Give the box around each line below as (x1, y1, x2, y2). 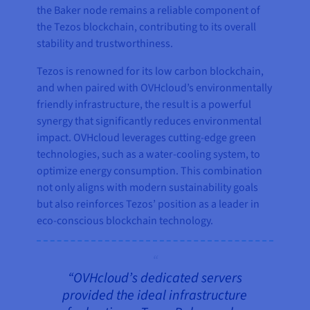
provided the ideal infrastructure (62, 285, 248, 305)
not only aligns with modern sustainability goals (37, 179, 259, 195)
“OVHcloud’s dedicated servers (67, 268, 242, 288)
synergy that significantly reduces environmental (37, 113, 262, 129)
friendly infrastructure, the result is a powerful (37, 96, 252, 112)
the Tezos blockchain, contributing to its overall (37, 19, 257, 35)
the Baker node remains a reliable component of (37, 2, 261, 18)
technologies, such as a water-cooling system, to (37, 146, 261, 162)
